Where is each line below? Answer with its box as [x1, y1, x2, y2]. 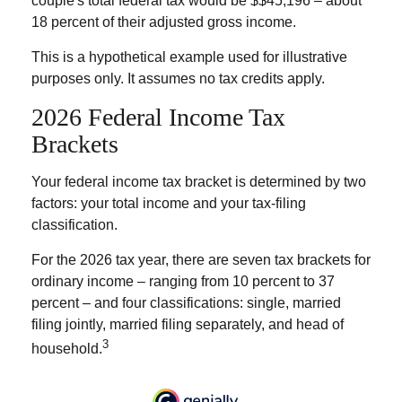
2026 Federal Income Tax [31, 102, 285, 131]
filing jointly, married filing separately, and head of [31, 316, 344, 332]
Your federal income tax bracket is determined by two [31, 173, 366, 189]
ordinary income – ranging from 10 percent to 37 [31, 273, 335, 289]
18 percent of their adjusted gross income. [31, 13, 296, 30]
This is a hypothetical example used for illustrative [31, 48, 347, 65]
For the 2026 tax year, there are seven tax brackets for [31, 251, 371, 267]
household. [31, 340, 102, 356]
